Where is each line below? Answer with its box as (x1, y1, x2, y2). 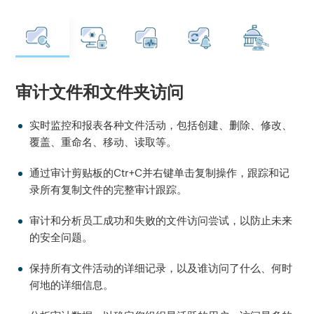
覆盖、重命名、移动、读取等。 (29, 136, 177, 148)
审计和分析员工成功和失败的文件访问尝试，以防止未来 (29, 214, 293, 226)
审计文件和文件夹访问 (15, 83, 184, 102)
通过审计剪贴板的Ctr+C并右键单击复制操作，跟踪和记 (29, 167, 290, 179)
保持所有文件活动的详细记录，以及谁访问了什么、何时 (29, 262, 293, 274)
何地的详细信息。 (29, 279, 114, 291)
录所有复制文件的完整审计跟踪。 (29, 184, 188, 196)
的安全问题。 (29, 231, 93, 243)
